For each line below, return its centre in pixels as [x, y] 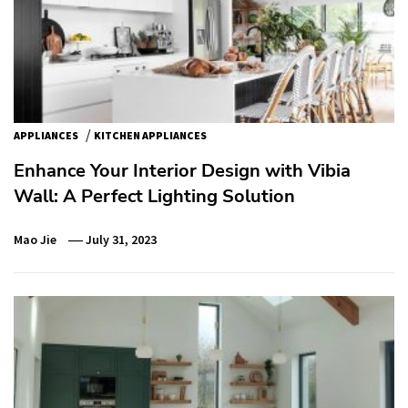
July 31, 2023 [122, 239]
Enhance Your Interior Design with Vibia [182, 170]
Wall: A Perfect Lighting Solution [154, 196]
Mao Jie [35, 239]
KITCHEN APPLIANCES [150, 135]
